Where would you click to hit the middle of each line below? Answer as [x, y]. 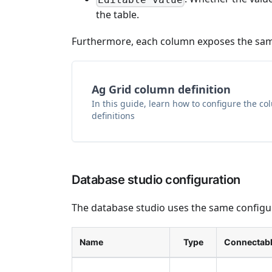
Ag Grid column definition [161, 90]
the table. [117, 15]
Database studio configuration [156, 180]
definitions [113, 116]
